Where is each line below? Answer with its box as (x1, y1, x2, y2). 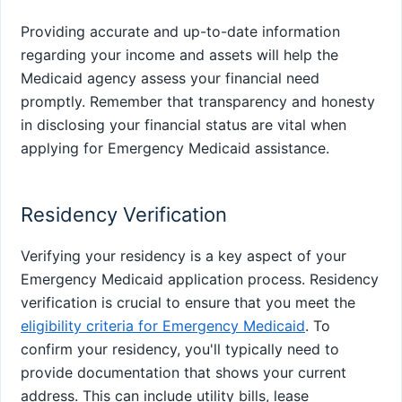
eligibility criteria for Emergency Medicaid (21, 316, 305, 335)
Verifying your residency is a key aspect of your (21, 246, 346, 265)
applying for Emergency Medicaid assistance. (21, 138, 329, 157)
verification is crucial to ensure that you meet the (21, 293, 355, 311)
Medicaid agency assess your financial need (21, 68, 319, 87)
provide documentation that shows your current (21, 363, 346, 381)
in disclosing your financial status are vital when (21, 115, 346, 134)
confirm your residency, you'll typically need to (21, 339, 339, 358)
